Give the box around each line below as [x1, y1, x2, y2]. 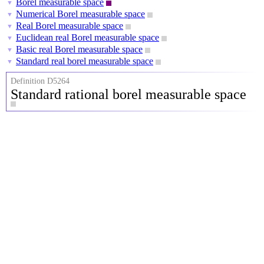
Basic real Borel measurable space [16, 44, 143, 54]
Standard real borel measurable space [16, 56, 153, 66]
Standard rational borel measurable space [11, 87, 246, 102]
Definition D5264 [11, 77, 70, 85]
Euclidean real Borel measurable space [16, 32, 159, 42]
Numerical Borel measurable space [16, 9, 145, 19]
